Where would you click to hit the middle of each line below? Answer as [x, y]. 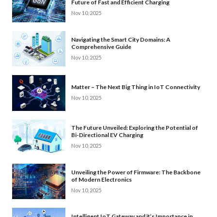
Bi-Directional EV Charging [107, 135]
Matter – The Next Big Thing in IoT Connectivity [136, 87]
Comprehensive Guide [101, 46]
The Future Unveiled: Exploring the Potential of [135, 128]
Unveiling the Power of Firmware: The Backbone [136, 172]
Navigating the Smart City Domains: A [121, 39]
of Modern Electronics [101, 179]
